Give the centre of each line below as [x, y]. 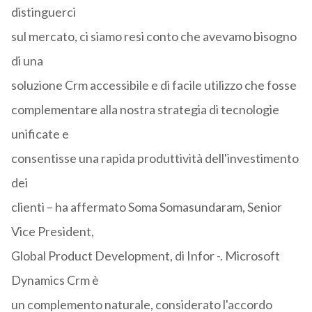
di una [27, 61]
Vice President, [52, 232]
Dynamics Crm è [55, 280]
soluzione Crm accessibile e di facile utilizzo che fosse [154, 85]
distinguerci [43, 12]
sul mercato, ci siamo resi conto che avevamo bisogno [154, 37]
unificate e [40, 134]
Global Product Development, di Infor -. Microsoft [145, 256]
